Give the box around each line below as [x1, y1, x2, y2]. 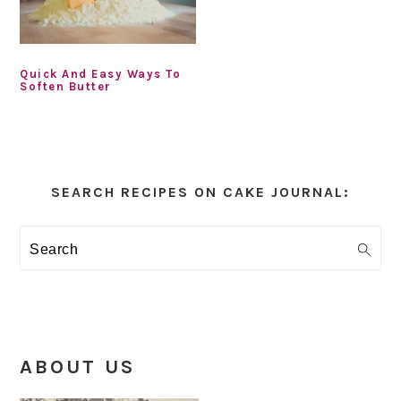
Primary [19, 147, 153, 183]
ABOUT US [20, 354, 136, 379]
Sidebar [19, 180, 151, 217]
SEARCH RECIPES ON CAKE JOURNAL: [51, 183, 350, 200]
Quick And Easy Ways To [20, 66, 182, 81]
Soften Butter [20, 79, 112, 93]
